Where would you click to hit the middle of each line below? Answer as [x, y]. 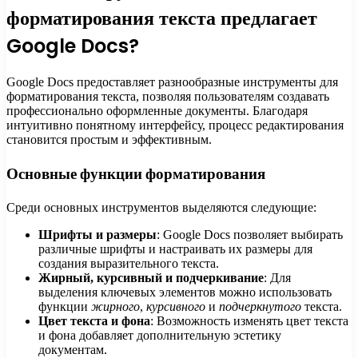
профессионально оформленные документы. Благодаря [157, 111]
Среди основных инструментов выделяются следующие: [161, 207]
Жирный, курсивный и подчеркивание [151, 277]
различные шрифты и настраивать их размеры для [175, 249]
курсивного [176, 306]
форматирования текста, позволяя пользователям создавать [168, 97]
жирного [115, 306]
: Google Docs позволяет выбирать [250, 234]
